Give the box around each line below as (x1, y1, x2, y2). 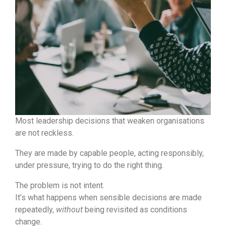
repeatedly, (15, 205, 56, 215)
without (56, 205, 83, 215)
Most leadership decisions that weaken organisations (15, 116, 204, 126)
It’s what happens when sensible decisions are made (15, 193, 202, 203)
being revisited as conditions (83, 205, 187, 215)
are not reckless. (15, 128, 74, 138)
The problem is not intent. (15, 181, 104, 191)
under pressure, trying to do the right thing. (15, 160, 163, 171)
